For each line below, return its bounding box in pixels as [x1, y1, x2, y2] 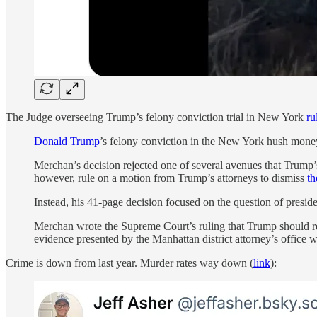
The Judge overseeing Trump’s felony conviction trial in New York [6, 110, 306, 123]
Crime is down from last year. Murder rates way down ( [6, 256, 253, 269]
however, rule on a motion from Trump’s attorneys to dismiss [34, 171, 307, 184]
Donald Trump [34, 134, 100, 147]
